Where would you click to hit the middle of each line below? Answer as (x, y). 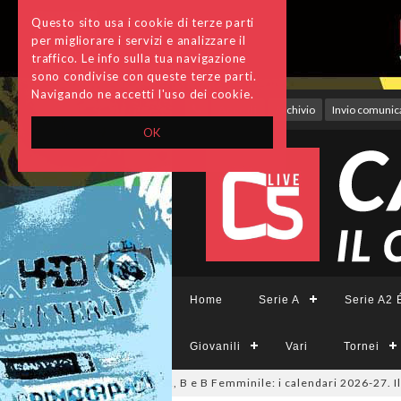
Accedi (238, 110)
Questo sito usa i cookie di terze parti (143, 22)
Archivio (295, 110)
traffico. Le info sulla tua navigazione (139, 58)
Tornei (362, 346)
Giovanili (215, 346)
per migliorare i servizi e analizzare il (139, 40)
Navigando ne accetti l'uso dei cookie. (143, 94)
